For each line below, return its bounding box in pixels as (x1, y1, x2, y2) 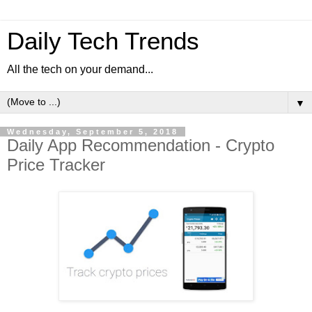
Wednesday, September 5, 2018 (7, 127, 178, 136)
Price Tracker (7, 155, 105, 174)
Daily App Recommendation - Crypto (7, 136, 274, 155)
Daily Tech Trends (7, 28, 199, 54)
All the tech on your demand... (7, 63, 153, 75)
